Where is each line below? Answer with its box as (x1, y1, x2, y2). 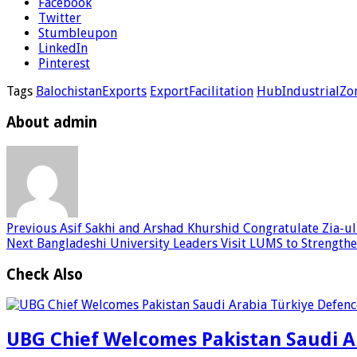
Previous (6, 220, 57, 236)
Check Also (6, 265, 83, 283)
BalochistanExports (36, 84, 147, 100)
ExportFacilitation (150, 84, 253, 100)
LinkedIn (38, 41, 88, 57)
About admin (6, 114, 97, 131)
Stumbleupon (38, 25, 117, 41)
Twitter (38, 10, 81, 26)
